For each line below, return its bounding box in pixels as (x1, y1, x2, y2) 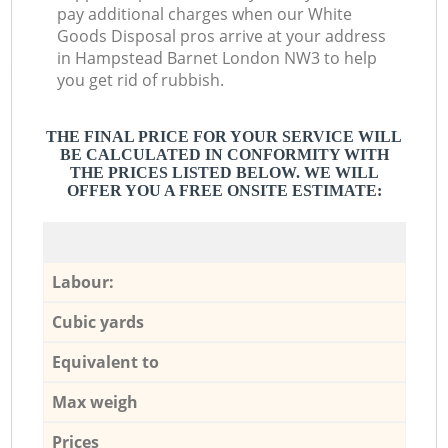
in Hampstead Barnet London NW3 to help (57, 47, 378, 70)
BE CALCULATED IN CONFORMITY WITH (59, 146, 389, 164)
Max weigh (51, 390, 138, 413)
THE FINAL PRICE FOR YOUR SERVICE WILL (46, 128, 402, 146)
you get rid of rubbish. (57, 69, 225, 92)
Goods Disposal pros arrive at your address (57, 25, 387, 48)
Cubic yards (51, 310, 144, 333)
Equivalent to (51, 350, 159, 373)
